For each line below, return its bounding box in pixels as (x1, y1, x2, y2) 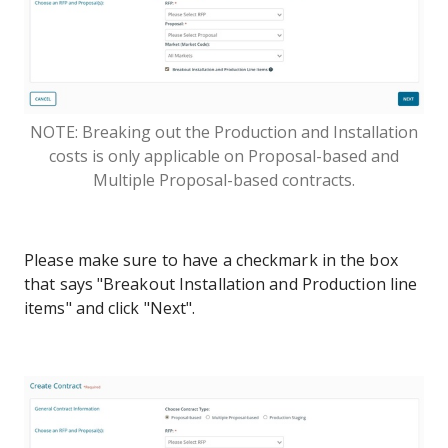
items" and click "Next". (24, 296, 196, 319)
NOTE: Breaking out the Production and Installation (30, 120, 418, 143)
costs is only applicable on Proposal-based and (49, 144, 399, 167)
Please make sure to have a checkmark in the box (24, 248, 398, 271)
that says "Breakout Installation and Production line (24, 272, 418, 295)
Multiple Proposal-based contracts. (93, 168, 355, 191)
